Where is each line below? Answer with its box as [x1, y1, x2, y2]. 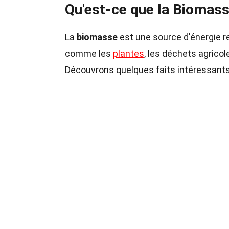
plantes [113, 48, 144, 59]
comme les [65, 48, 113, 59]
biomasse [77, 32, 118, 42]
